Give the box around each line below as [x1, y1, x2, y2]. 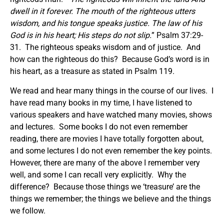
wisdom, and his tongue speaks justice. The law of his [10, 18, 202, 28]
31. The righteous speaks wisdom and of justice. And [10, 42, 200, 52]
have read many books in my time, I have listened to [10, 97, 192, 107]
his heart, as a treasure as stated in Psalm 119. [10, 66, 174, 76]
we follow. [10, 205, 45, 215]
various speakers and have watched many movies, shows [10, 109, 212, 119]
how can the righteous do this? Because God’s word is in [10, 54, 209, 64]
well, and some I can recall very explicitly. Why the [10, 169, 186, 179]
